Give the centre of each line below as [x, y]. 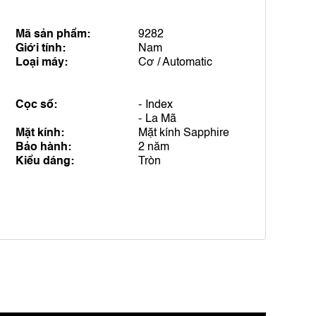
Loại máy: [42, 63]
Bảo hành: [43, 147]
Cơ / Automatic [175, 63]
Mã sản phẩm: [53, 35]
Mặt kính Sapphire [184, 133]
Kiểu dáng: [45, 162]
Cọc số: [36, 105]
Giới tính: [41, 49]
